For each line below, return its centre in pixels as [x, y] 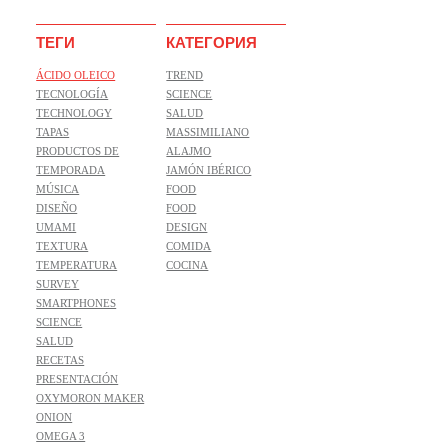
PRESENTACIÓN [77, 378]
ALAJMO [189, 150]
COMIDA [189, 245]
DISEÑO [57, 207]
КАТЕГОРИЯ [212, 42]
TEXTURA [62, 245]
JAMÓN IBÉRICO [209, 169]
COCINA [187, 264]
